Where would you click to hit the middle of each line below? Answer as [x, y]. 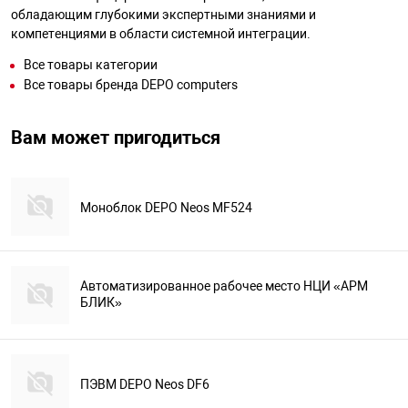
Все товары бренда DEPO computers [131, 85]
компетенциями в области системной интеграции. [161, 34]
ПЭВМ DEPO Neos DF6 [145, 384]
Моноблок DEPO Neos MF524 [166, 207]
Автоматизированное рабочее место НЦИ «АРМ [224, 286]
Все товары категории [91, 65]
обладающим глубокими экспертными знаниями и [163, 15]
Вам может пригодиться [116, 138]
